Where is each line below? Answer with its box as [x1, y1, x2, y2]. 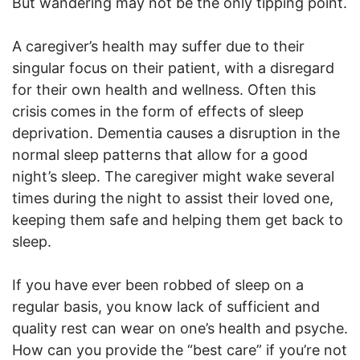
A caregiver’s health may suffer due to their [12, 37, 305, 55]
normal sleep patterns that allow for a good [12, 145, 308, 163]
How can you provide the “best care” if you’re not [12, 341, 347, 358]
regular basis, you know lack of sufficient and [12, 297, 320, 315]
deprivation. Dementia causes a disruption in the [12, 124, 340, 141]
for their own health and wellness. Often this [12, 80, 316, 98]
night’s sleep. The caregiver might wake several [12, 167, 334, 185]
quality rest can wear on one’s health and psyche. [12, 319, 348, 337]
